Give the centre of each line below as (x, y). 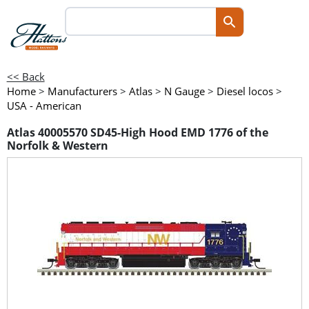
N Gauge (184, 91)
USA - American (44, 106)
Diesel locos (245, 91)
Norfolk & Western (57, 146)
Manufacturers (82, 91)
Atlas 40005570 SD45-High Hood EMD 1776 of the (137, 133)
